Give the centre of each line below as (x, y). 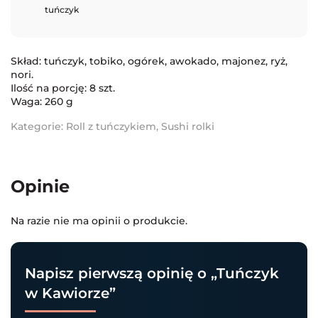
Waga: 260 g (42, 101)
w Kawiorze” (70, 293)
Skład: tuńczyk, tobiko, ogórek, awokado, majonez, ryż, (149, 61)
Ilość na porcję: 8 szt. (63, 88)
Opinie (40, 186)
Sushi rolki (188, 126)
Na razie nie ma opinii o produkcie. (99, 220)
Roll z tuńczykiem (111, 126)
